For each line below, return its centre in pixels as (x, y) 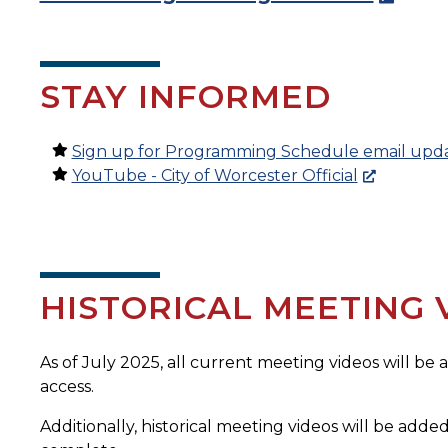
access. (66, 387)
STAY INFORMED (185, 97)
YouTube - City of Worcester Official (214, 176)
